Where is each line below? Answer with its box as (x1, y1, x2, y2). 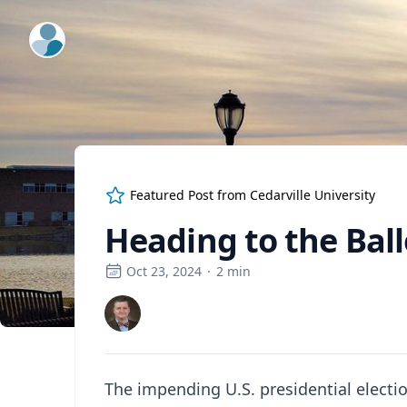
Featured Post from (130, 186, 250, 203)
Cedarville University (250, 186, 375, 203)
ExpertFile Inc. (30, 24, 125, 44)
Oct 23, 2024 (126, 263, 202, 280)
